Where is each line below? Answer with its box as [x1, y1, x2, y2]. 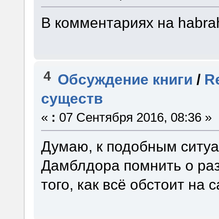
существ [41, 89, 103, 107]
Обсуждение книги [58, 70, 193, 88]
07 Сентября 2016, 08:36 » [55, 110, 212, 124]
